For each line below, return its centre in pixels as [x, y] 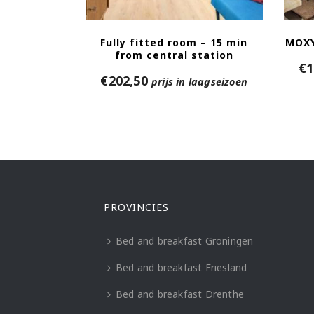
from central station [174, 55]
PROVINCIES [136, 207]
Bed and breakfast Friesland [182, 267]
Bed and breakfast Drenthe [180, 294]
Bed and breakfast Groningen [185, 241]
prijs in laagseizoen [200, 82]
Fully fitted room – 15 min [174, 42]
